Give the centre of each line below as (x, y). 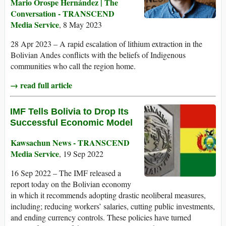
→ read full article (41, 85)
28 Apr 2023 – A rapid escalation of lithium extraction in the (106, 44)
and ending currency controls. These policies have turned (101, 217)
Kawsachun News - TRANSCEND (70, 143)
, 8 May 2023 (80, 25)
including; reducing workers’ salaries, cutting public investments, (113, 206)
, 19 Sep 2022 (81, 154)
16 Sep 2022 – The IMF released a (66, 173)
